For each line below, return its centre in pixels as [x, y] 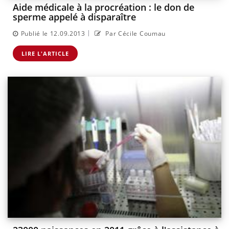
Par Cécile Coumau [135, 33]
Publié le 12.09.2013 [53, 33]
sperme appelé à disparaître [74, 17]
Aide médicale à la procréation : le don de [104, 7]
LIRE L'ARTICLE [45, 53]
